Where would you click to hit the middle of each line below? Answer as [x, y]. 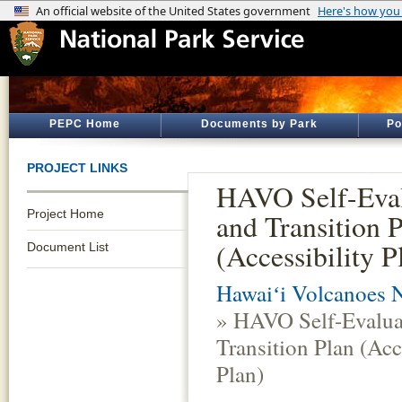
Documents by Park [259, 124]
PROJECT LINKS [77, 168]
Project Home [66, 214]
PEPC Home [84, 124]
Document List [68, 247]
